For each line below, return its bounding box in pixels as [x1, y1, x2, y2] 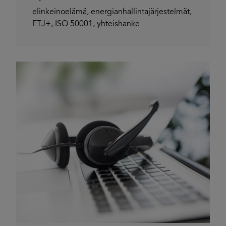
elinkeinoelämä [32, 8, 87, 16]
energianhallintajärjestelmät [91, 8, 190, 16]
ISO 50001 [55, 20, 93, 28]
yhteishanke [97, 20, 140, 28]
